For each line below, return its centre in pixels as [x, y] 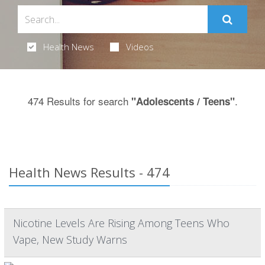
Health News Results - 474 [89, 172]
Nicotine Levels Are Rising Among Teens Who [121, 223]
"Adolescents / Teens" [183, 101]
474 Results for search [79, 101]
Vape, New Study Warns [70, 240]
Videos [140, 47]
